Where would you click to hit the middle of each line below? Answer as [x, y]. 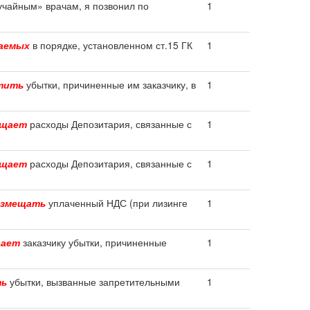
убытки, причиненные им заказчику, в [110, 84]
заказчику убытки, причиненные [93, 242]
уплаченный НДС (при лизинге [117, 203]
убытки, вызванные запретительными [93, 282]
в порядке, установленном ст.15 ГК [111, 45]
